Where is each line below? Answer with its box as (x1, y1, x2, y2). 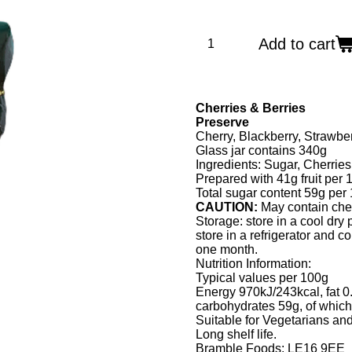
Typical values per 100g (196, 271, 328, 285)
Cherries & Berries (196, 101, 306, 115)
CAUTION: (196, 200, 261, 214)
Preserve (196, 115, 249, 130)
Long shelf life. (196, 328, 277, 342)
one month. (196, 243, 258, 257)
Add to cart (258, 35, 335, 53)
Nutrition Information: (196, 257, 311, 271)
